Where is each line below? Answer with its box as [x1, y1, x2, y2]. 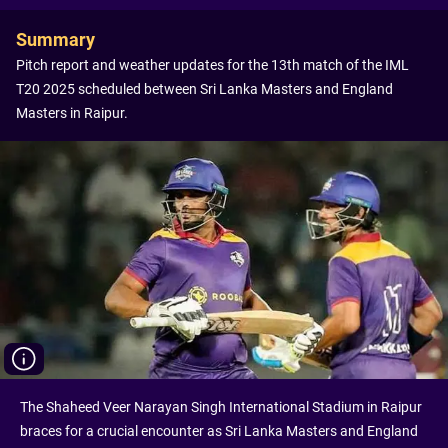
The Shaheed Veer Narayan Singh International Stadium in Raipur [20, 399, 422, 415]
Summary [16, 29, 95, 50]
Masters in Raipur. [16, 105, 128, 121]
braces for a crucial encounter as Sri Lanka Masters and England [20, 423, 418, 439]
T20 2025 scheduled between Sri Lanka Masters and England [16, 81, 393, 97]
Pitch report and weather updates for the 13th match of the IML [16, 57, 409, 73]
